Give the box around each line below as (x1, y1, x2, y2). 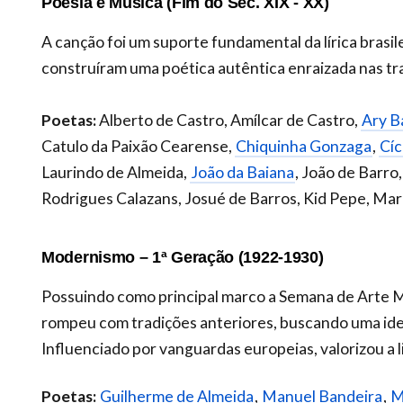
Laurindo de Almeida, (41, 162, 190, 182)
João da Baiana (191, 162, 294, 182)
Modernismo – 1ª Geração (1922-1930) (41, 246, 324, 266)
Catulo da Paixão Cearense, (41, 136, 235, 156)
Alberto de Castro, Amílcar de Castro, (96, 110, 361, 130)
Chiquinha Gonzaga (236, 136, 372, 156)
